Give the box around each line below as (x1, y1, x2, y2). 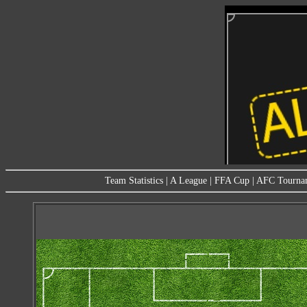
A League (170, 175, 207, 186)
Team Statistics (105, 175, 163, 186)
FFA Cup (214, 175, 249, 186)
